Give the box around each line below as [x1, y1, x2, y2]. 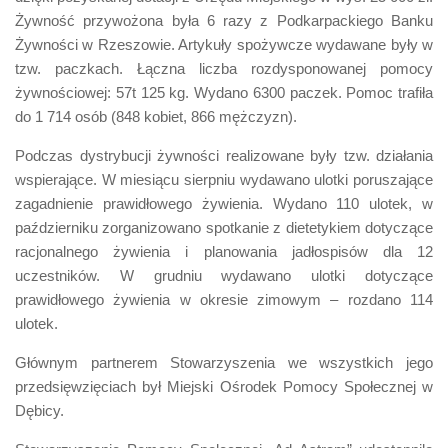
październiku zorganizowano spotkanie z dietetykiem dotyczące [15, 218, 433, 236]
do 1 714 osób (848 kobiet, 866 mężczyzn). [15, 107, 297, 125]
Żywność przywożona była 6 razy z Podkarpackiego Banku [15, 11, 433, 29]
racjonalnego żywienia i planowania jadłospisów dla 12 [15, 242, 433, 260]
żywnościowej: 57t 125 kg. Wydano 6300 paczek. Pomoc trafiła [15, 83, 433, 101]
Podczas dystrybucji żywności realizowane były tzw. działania [15, 146, 433, 164]
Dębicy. [15, 401, 64, 419]
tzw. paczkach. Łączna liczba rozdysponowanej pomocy [15, 59, 433, 77]
